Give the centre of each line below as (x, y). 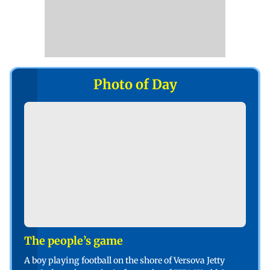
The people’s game (74, 241)
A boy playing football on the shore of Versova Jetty (124, 261)
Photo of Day (135, 84)
